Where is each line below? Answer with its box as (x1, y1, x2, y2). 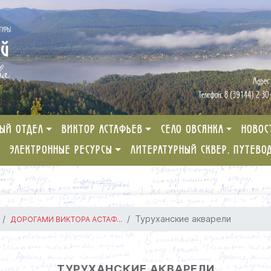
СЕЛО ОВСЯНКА (160, 125, 224, 135)
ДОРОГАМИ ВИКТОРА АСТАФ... (10, 215, 123, 224)
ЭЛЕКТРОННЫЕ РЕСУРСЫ (10, 146, 113, 155)
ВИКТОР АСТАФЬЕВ (62, 125, 143, 135)
